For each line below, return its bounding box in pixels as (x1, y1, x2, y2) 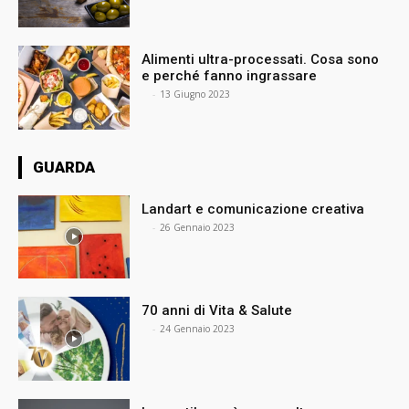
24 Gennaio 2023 (160, 322, 236, 336)
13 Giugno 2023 (160, 87, 231, 100)
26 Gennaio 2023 (160, 220, 236, 234)
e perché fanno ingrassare (142, 67, 318, 84)
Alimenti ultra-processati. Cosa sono (142, 50, 380, 68)
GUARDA (33, 157, 95, 176)
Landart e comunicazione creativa (142, 200, 365, 217)
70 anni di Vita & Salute (142, 302, 293, 320)
